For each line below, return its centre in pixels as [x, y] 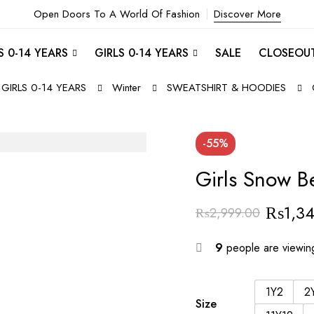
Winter [126, 88]
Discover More [247, 14]
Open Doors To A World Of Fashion [116, 14]
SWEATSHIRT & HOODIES [226, 88]
